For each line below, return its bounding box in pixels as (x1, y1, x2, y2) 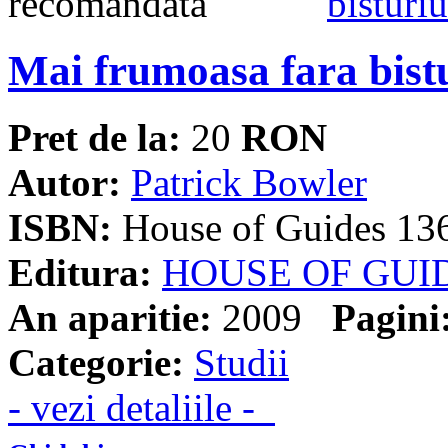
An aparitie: (8, 296, 212, 340)
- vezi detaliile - (8, 386, 275, 430)
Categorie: (8, 341, 184, 385)
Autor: (8, 161, 121, 205)
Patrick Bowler (131, 161, 367, 205)
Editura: (8, 251, 152, 295)
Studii (194, 341, 289, 385)
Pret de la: (8, 116, 181, 160)
